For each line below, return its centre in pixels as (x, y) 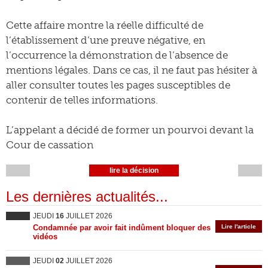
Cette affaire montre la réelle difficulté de (105, 25)
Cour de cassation (50, 145)
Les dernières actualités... (87, 197)
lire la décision (134, 170)
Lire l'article (239, 226)
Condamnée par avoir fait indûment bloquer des (122, 228)
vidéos (45, 237)
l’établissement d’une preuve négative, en (106, 40)
